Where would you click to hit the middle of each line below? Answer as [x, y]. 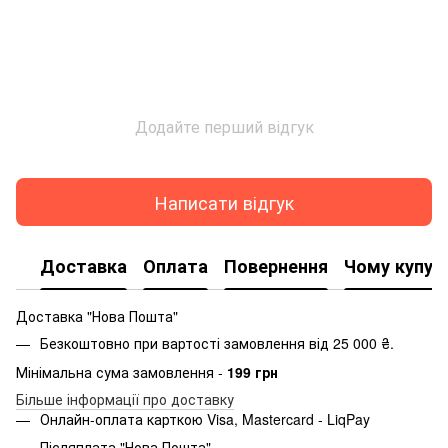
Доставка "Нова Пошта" [97, 316]
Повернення [276, 265]
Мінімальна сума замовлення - [121, 371]
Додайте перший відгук [224, 127]
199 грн [252, 371]
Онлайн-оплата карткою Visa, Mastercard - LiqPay [205, 418]
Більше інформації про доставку [125, 398]
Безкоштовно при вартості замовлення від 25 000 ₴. [217, 343]
